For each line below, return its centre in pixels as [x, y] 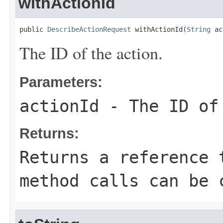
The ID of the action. [91, 53]
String [199, 29]
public [33, 29]
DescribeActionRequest [89, 29]
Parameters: [61, 82]
